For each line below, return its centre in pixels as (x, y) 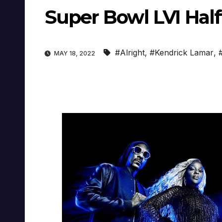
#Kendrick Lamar (182, 53)
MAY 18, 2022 (75, 54)
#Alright (130, 53)
